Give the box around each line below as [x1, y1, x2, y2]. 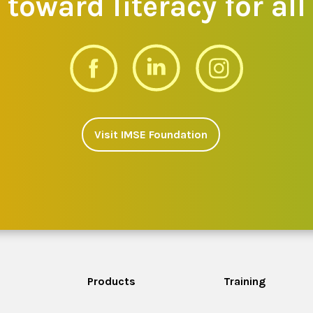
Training [223, 274, 265, 288]
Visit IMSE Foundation [94, 127, 208, 141]
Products [87, 274, 136, 288]
